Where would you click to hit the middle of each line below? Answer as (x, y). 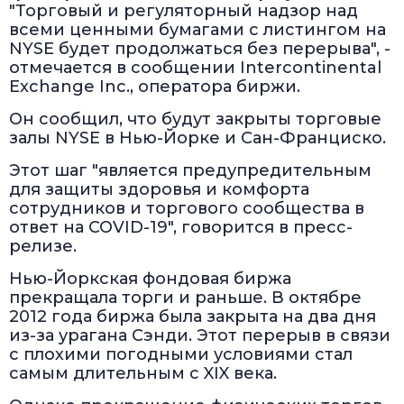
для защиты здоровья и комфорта (159, 190)
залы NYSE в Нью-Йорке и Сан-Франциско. (197, 138)
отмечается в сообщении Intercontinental (195, 68)
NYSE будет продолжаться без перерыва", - (200, 49)
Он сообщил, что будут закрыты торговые (195, 119)
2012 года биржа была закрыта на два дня (193, 317)
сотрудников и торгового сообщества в (187, 209)
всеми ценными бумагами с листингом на (197, 30)
